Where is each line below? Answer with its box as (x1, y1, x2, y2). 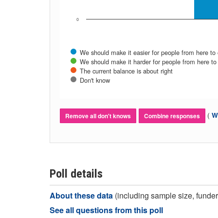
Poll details (50, 167, 103, 181)
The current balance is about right (80, 66, 173, 75)
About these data (50, 190, 115, 201)
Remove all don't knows (65, 111, 131, 120)
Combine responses (144, 111, 200, 120)
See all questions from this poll (50, 204, 163, 216)
